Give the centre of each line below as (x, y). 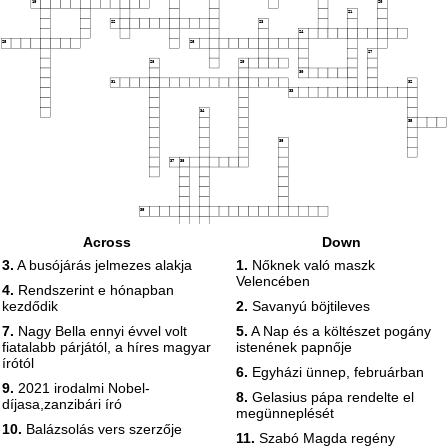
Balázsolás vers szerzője (102, 429)
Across (107, 242)
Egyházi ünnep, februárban (336, 372)
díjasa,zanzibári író (62, 404)
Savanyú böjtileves (309, 306)
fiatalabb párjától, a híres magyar (106, 347)
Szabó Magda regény (325, 438)
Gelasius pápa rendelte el (331, 397)
